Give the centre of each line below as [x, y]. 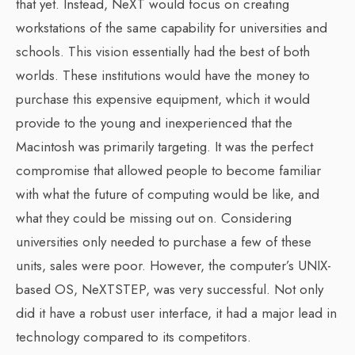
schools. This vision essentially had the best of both [163, 52]
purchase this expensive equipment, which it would [163, 99]
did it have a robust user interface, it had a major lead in [176, 313]
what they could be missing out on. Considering [154, 218]
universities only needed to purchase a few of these [164, 242]
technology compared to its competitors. [134, 337]
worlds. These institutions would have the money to [163, 75]
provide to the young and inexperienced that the [154, 123]
